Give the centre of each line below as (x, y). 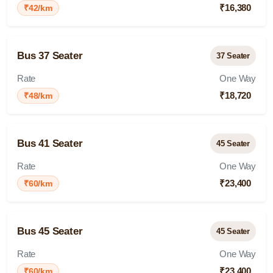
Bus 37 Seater (50, 56)
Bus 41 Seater (50, 144)
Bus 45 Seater (50, 231)
